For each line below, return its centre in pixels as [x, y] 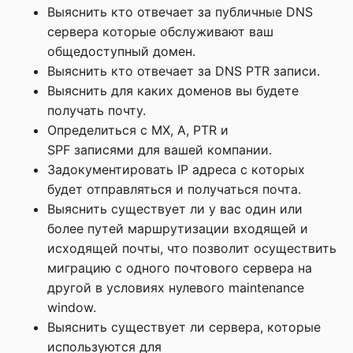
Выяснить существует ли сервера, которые [184, 327]
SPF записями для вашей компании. [160, 150]
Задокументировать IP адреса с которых [176, 169]
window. [72, 307]
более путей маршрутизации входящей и [178, 229]
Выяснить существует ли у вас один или [175, 209]
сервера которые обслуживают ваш [160, 32]
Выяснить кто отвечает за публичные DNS [180, 12]
